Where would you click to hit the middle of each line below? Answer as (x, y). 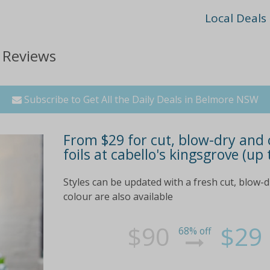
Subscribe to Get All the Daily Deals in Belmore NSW (140, 99)
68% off (195, 231)
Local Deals (236, 18)
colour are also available (118, 196)
